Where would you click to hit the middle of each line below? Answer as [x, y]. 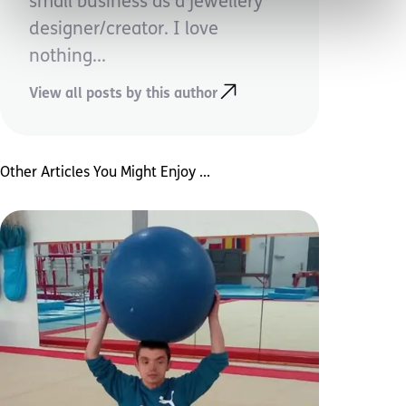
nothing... [68, 58]
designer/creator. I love [124, 30]
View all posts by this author [123, 94]
